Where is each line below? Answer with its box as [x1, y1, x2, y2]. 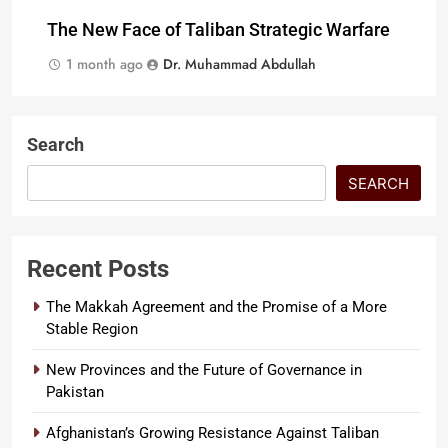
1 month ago [66, 54, 143, 75]
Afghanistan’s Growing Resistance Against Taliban [46, 424, 379, 443]
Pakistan [46, 383, 104, 402]
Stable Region [46, 320, 138, 339]
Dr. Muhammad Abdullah [163, 54, 316, 75]
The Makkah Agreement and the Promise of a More [46, 298, 387, 317]
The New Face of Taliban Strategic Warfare [47, 20, 390, 41]
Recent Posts [27, 255, 169, 284]
